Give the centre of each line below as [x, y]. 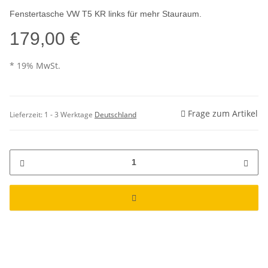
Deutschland [115, 114]
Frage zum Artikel [223, 113]
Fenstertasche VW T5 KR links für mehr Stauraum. [106, 14]
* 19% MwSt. [35, 66]
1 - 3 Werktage [69, 114]
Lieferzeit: [27, 114]
